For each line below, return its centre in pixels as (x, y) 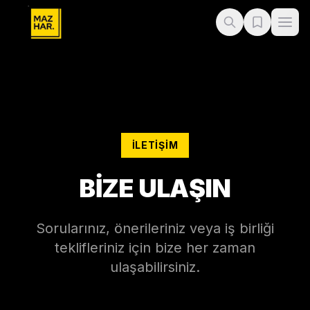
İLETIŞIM (155, 145)
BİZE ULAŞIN (155, 188)
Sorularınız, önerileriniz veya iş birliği (155, 228)
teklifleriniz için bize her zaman (155, 248)
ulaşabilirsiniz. (155, 267)
